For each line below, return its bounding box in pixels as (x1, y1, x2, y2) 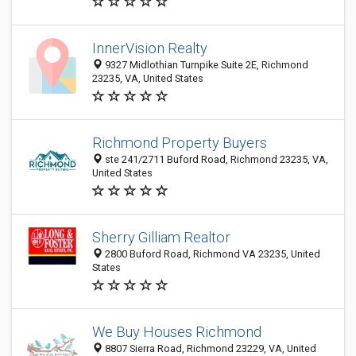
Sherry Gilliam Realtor (92, 229, 230, 246)
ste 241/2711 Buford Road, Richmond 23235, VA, (103, 153, 328, 165)
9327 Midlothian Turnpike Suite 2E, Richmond (103, 59, 308, 71)
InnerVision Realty (92, 40, 207, 56)
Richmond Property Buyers (92, 134, 267, 151)
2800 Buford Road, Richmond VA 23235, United (103, 248, 320, 260)
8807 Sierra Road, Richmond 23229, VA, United (103, 342, 316, 354)
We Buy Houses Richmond (92, 323, 261, 340)
